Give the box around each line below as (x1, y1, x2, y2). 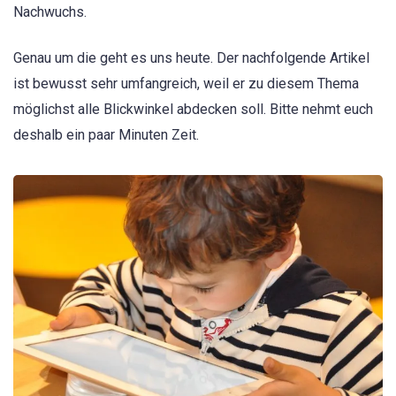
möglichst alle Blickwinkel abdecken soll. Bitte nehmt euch (13, 101, 373, 118)
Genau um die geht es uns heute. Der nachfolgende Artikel (13, 49, 369, 67)
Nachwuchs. (13, 4, 87, 20)
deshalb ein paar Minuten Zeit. (13, 126, 199, 144)
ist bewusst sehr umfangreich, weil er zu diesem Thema (13, 75, 359, 93)
